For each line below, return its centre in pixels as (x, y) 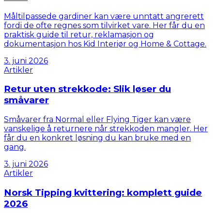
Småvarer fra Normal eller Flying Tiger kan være (97, 119)
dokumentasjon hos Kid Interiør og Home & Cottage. (105, 44)
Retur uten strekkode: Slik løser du (87, 89)
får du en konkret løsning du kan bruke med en (97, 138)
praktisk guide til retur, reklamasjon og (79, 34)
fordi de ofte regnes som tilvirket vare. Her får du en (104, 25)
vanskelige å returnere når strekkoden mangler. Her (106, 128)
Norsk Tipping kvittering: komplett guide (103, 192)
